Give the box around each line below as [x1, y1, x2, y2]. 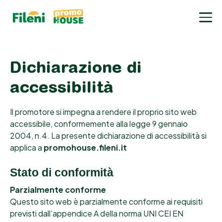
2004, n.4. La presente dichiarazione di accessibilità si [10, 130, 207, 141]
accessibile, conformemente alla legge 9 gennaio [10, 118, 188, 129]
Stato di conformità [10, 166, 113, 179]
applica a [10, 142, 44, 153]
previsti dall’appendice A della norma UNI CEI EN [10, 208, 183, 219]
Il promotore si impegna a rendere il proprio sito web [10, 107, 197, 117]
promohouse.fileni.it [44, 142, 127, 153]
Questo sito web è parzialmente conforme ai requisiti [10, 196, 203, 207]
